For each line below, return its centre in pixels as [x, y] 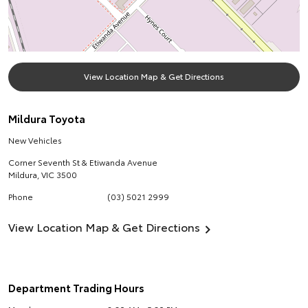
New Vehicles [35, 140]
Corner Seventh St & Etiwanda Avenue [83, 162]
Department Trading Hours [76, 287]
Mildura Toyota [47, 118]
